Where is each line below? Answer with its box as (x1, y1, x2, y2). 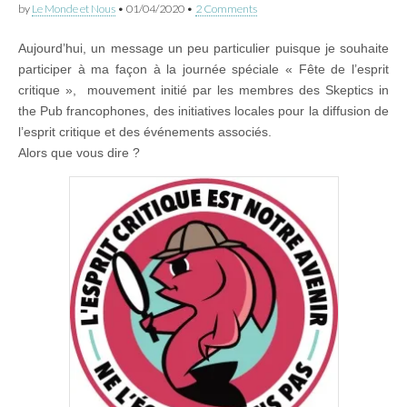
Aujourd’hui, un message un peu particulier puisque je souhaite (18, 40, 389, 55)
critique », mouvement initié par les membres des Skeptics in (18, 82, 389, 97)
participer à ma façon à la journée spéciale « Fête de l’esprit (18, 61, 389, 76)
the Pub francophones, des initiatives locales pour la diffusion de (18, 103, 389, 118)
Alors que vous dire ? (18, 144, 140, 160)
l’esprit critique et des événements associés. (18, 124, 272, 139)
